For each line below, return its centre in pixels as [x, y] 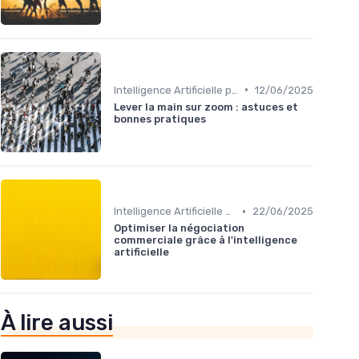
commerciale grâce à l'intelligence [206, 240]
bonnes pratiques [160, 119]
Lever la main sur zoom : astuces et [206, 107]
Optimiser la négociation [179, 228]
